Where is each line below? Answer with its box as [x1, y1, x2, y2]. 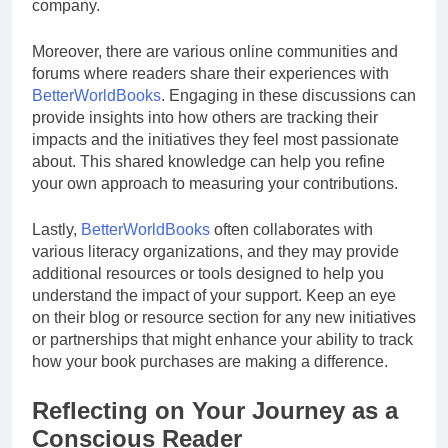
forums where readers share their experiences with [32, 64, 389, 82]
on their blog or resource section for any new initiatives [32, 308, 416, 326]
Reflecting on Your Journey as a [32, 396, 398, 424]
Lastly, [32, 220, 81, 238]
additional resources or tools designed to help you [32, 264, 384, 282]
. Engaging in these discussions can [161, 86, 416, 104]
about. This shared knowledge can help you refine [32, 152, 385, 170]
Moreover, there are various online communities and [32, 42, 398, 60]
